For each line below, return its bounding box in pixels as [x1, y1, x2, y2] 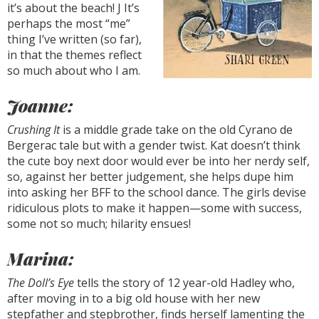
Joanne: [7, 94, 73, 117]
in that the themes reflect [7, 47, 142, 63]
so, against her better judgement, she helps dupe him [7, 169, 293, 184]
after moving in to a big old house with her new [7, 291, 260, 306]
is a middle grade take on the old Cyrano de [60, 122, 293, 137]
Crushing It [7, 122, 60, 137]
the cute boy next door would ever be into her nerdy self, [7, 153, 310, 169]
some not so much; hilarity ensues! [7, 216, 191, 231]
